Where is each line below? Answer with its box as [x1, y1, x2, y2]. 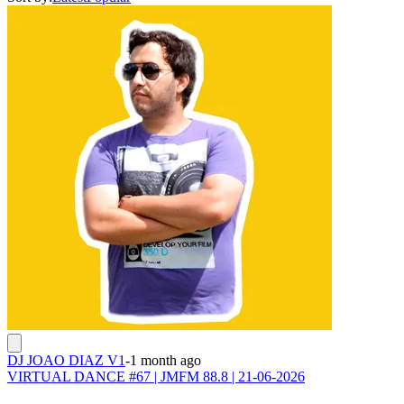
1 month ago [130, 352, 201, 368]
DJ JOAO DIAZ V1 [7, 352, 125, 368]
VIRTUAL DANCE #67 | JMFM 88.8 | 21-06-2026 [7, 368, 305, 384]
